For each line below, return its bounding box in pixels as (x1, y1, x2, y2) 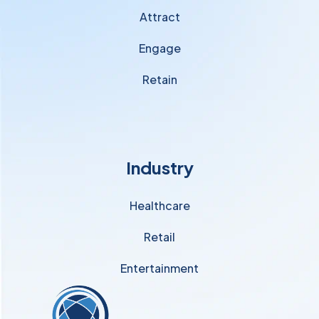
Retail (144, 229, 175, 245)
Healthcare (129, 198, 190, 214)
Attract (139, 9, 180, 25)
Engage (138, 41, 181, 56)
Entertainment (120, 261, 199, 276)
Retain (142, 72, 177, 88)
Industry (125, 157, 194, 179)
